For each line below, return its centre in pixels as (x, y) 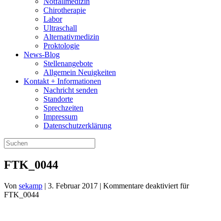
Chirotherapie (65, 10)
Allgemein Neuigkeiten (80, 72)
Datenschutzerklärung (77, 126)
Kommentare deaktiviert (141, 185)
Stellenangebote (68, 63)
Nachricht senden (71, 90)
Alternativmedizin (71, 37)
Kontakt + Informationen (62, 81)
